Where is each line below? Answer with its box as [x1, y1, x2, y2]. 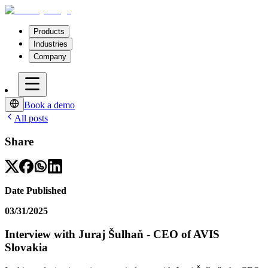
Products [33, 27, 65, 36]
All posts [14, 113, 48, 123]
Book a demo [24, 100, 75, 110]
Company [33, 52, 66, 61]
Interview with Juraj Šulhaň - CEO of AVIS [5, 228, 220, 241]
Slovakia [5, 241, 48, 254]
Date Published [5, 185, 66, 196]
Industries [33, 39, 68, 48]
